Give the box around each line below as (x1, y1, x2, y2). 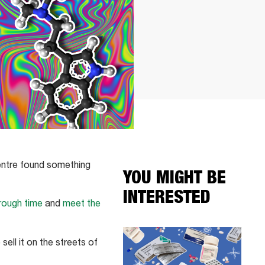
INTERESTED (123, 190, 210, 208)
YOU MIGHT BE (123, 171, 226, 189)
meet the (63, 200, 101, 210)
